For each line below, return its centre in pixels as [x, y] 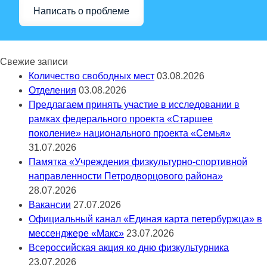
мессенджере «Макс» [76, 233]
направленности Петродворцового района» [126, 176]
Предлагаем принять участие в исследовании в [134, 105]
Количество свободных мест [91, 76]
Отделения [52, 90]
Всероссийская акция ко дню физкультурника [129, 248]
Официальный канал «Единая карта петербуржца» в [145, 219]
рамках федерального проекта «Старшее [121, 119]
